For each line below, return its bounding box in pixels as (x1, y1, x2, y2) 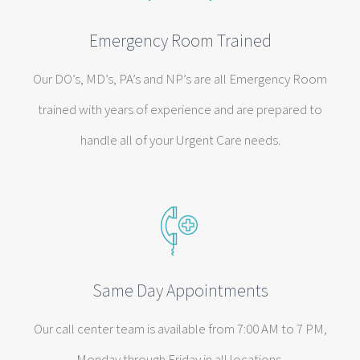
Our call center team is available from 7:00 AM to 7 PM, (33, 320, 327, 337)
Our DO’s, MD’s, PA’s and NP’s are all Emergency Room (33, 70, 327, 88)
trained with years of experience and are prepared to (38, 100, 322, 118)
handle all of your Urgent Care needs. (80, 131, 280, 149)
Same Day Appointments (92, 279, 268, 301)
